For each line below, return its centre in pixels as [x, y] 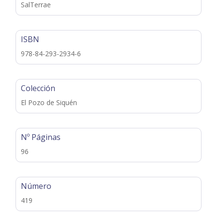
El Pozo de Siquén [49, 102]
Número [36, 186]
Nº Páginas [41, 137]
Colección [38, 88]
